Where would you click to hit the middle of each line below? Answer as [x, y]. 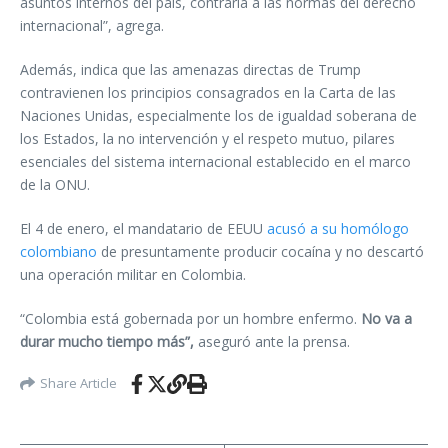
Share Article [78, 383]
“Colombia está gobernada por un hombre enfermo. [188, 318]
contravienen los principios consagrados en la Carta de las [208, 92]
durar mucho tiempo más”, [109, 341]
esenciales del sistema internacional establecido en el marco [215, 161]
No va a [384, 318]
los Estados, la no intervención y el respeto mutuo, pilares [207, 138]
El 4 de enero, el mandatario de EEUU [143, 228]
